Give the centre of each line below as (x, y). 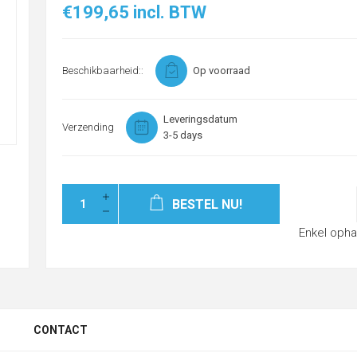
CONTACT (61, 330)
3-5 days (182, 135)
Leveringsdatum (200, 119)
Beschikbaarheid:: (102, 71)
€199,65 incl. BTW (134, 12)
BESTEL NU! (207, 204)
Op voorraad (221, 71)
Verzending (88, 127)
